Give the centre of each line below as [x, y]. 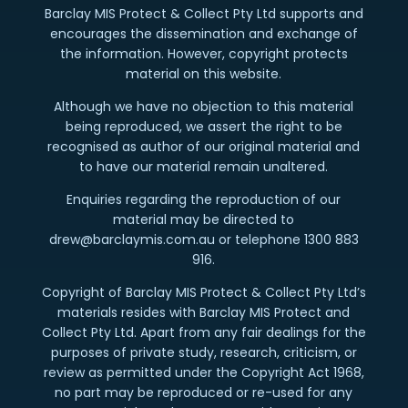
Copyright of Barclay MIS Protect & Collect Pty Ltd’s [204, 293]
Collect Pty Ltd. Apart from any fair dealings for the [204, 333]
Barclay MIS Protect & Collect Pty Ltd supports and [204, 14]
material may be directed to [204, 220]
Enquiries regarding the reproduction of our [204, 200]
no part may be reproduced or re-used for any [204, 393]
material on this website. [204, 74]
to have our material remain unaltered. [204, 167]
